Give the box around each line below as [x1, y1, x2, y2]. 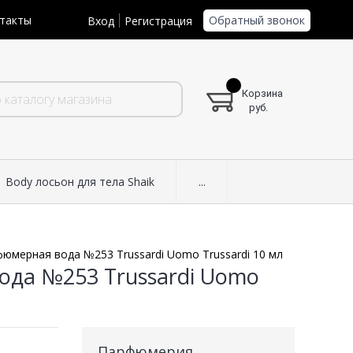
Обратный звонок [209, 12, 305, 28]
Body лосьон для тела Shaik [5, 174, 154, 190]
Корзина [242, 87, 283, 100]
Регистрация [124, 13, 192, 28]
